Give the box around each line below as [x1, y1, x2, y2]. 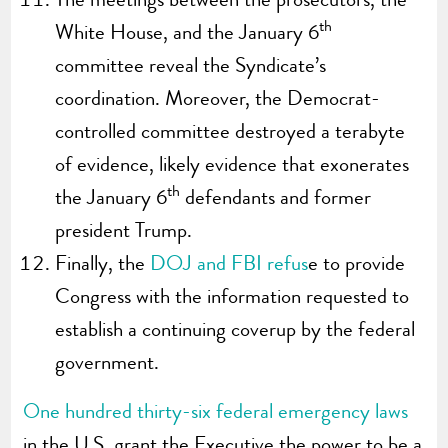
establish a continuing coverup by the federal [55, 313, 416, 344]
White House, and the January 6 [55, 16, 320, 47]
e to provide [308, 247, 406, 278]
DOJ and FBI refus [150, 247, 309, 278]
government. [55, 346, 160, 377]
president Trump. [55, 214, 193, 245]
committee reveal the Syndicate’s [55, 49, 327, 80]
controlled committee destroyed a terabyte [55, 115, 406, 146]
